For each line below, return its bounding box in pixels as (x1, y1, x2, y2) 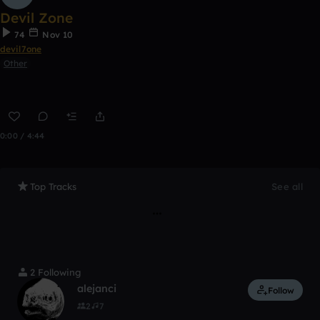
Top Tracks (30, 181, 76, 192)
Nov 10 (39, 29, 74, 40)
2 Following (30, 266, 81, 278)
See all (271, 181, 303, 192)
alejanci (77, 282, 116, 295)
